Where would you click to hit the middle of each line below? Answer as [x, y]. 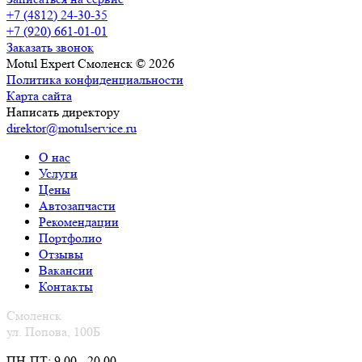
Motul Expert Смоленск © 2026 [90, 63]
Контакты [66, 286]
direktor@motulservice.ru [72, 128]
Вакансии [66, 270]
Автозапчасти [77, 205]
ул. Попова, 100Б [53, 331]
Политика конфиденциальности [95, 79]
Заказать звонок [50, 47]
